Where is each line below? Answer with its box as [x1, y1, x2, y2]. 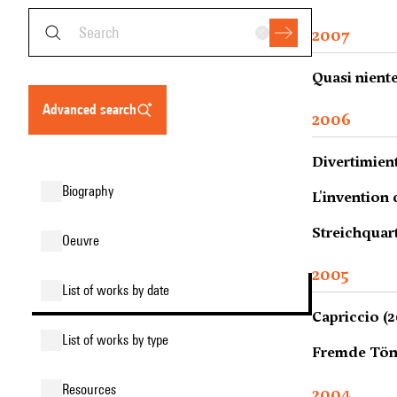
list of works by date [68, 282, 169, 299]
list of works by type [68, 331, 168, 348]
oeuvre [70, 232, 99, 249]
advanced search [51, 101, 136, 118]
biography [69, 183, 113, 199]
